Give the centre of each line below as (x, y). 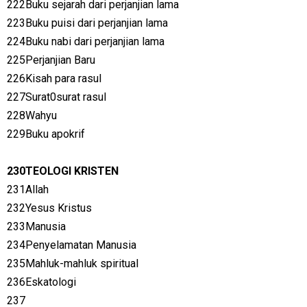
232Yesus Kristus (49, 208)
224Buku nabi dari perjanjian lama (86, 41)
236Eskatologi (41, 282)
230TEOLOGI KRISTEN (63, 171)
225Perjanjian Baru (51, 60)
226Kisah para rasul (54, 78)
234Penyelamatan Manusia (72, 245)
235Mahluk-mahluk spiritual (73, 263)
